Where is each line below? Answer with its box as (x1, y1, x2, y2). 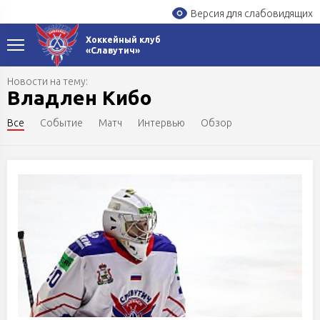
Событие (40, 117, 83, 129)
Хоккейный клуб (85, 35, 161, 44)
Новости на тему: (7, 76, 88, 87)
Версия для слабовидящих (191, 8, 313, 20)
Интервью (138, 117, 185, 129)
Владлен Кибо (7, 86, 152, 109)
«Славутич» (85, 46, 140, 55)
